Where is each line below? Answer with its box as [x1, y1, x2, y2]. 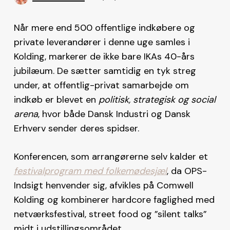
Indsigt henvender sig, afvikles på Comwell [13, 179, 194, 191]
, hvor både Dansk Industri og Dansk [37, 107, 190, 120]
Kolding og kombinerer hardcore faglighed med [13, 193, 215, 206]
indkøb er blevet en [13, 93, 99, 106]
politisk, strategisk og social [98, 93, 216, 106]
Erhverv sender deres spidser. [13, 122, 139, 135]
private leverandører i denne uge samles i [13, 35, 190, 48]
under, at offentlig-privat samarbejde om [13, 79, 189, 91]
